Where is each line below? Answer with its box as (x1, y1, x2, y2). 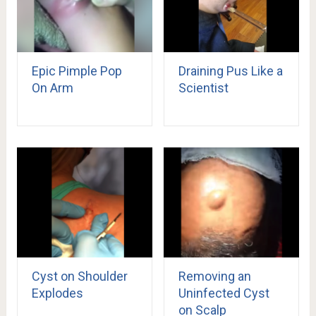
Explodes (31, 285, 83, 300)
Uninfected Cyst (178, 285, 269, 300)
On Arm (31, 80, 73, 96)
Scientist (178, 80, 229, 96)
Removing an (178, 268, 251, 284)
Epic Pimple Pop (31, 63, 122, 79)
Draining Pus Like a (178, 63, 283, 79)
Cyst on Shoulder (31, 268, 128, 284)
